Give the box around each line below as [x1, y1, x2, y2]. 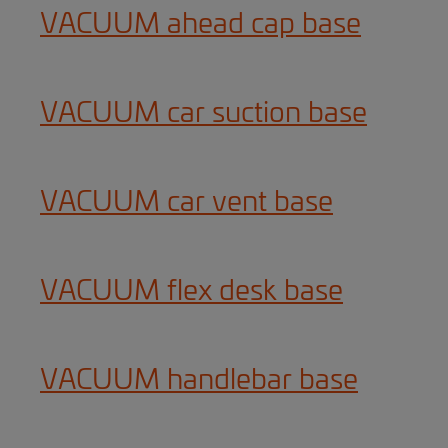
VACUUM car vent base [40, 189, 333, 217]
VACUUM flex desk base [40, 278, 343, 306]
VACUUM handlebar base [40, 367, 358, 395]
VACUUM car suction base [40, 100, 367, 128]
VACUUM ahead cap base [40, 11, 361, 39]
